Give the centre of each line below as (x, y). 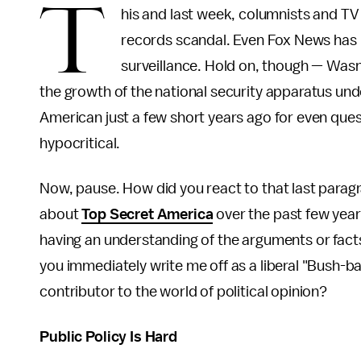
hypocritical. (80, 143)
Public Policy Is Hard (108, 337)
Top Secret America (147, 214)
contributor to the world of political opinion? (185, 292)
